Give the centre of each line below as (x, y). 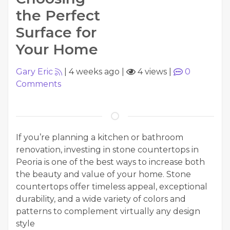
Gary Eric (34, 72)
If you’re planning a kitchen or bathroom (100, 137)
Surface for (56, 32)
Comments (39, 84)
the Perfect (58, 15)
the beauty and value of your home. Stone (103, 174)
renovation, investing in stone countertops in (107, 150)
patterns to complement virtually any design (108, 211)
